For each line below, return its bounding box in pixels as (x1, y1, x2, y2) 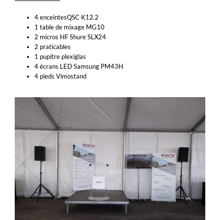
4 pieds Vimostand (34, 72, 86, 81)
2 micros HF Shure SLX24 (34, 33, 106, 41)
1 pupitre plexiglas (34, 53, 86, 61)
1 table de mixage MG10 (34, 23, 105, 31)
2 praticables (34, 43, 71, 51)
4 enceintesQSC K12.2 (34, 13, 99, 22)
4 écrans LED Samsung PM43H (34, 62, 123, 71)
